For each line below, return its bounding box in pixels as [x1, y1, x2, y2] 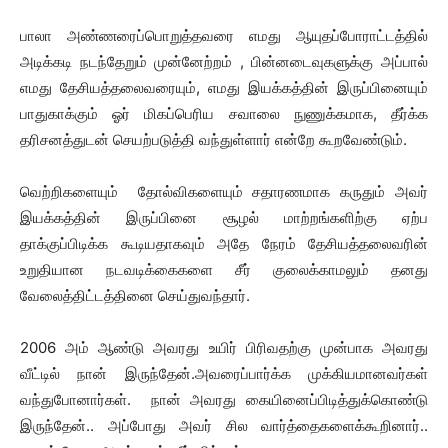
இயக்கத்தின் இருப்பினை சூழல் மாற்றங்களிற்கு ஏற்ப [20, 208, 428, 227]
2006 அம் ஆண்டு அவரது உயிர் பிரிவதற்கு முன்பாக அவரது [20, 338, 428, 357]
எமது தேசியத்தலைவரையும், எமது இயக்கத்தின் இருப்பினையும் [20, 78, 428, 97]
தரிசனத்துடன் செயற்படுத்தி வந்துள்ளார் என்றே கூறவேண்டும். [20, 130, 407, 149]
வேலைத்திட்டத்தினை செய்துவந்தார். [20, 286, 250, 305]
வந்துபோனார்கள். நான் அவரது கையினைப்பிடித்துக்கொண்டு [20, 390, 428, 409]
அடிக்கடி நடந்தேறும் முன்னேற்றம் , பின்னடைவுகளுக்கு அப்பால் [20, 52, 428, 71]
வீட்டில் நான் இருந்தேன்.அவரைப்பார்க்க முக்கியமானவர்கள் [20, 364, 428, 383]
